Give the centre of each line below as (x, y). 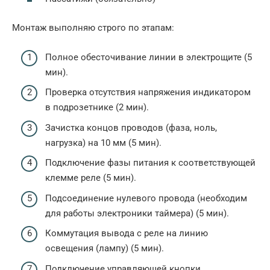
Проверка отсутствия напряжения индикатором (148, 93)
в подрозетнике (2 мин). (97, 108)
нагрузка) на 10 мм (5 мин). (103, 143)
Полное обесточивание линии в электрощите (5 (149, 57)
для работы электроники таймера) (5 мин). (137, 213)
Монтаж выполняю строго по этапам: (93, 28)
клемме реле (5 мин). (91, 178)
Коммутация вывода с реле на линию (127, 234)
